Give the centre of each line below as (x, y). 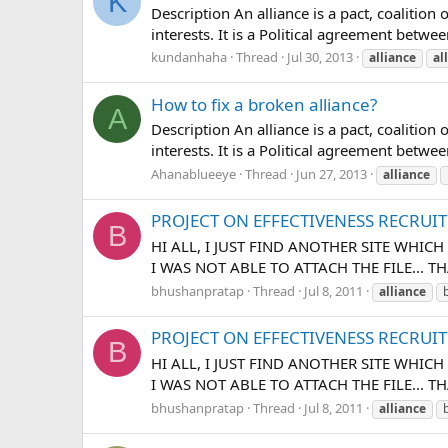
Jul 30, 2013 (320, 57)
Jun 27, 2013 (331, 174)
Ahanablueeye (193, 174)
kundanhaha (189, 57)
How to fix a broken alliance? (264, 104)
